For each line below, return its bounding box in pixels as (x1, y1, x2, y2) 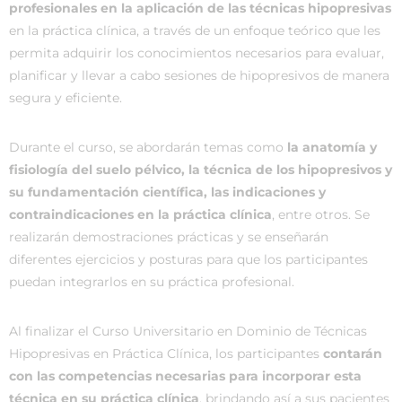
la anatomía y (287, 139, 377, 155)
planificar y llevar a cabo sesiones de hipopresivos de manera (9, 67, 389, 83)
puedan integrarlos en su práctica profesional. (9, 274, 294, 290)
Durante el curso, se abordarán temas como (9, 139, 287, 155)
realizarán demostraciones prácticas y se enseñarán (9, 229, 328, 245)
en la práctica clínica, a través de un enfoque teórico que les (9, 22, 380, 39)
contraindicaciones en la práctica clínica (9, 206, 272, 223)
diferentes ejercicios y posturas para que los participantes (9, 251, 368, 267)
